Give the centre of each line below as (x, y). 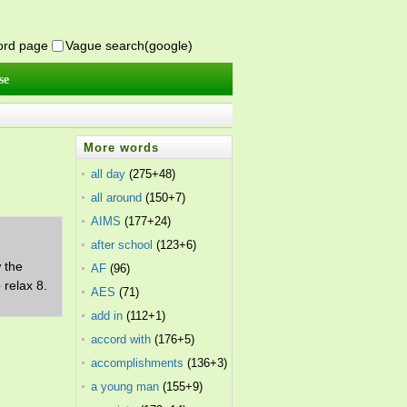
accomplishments (138, 363)
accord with (121, 339)
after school (122, 245)
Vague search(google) (129, 45)
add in (107, 316)
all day (109, 174)
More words (122, 148)
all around (117, 198)
